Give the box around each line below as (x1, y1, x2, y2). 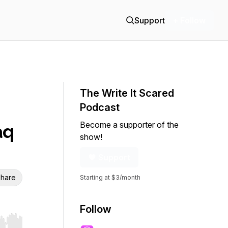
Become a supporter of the (80, 120, 179, 130)
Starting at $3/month (80, 174, 140, 181)
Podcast (80, 101, 120, 113)
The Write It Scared (80, 87, 174, 99)
